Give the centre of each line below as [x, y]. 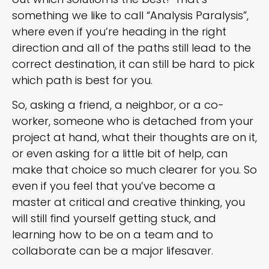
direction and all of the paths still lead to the [131, 47]
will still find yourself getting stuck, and [114, 219]
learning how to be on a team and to [113, 235]
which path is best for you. [84, 80]
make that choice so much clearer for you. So [134, 170]
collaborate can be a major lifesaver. [113, 251]
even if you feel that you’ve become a [114, 186]
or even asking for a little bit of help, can [120, 154]
